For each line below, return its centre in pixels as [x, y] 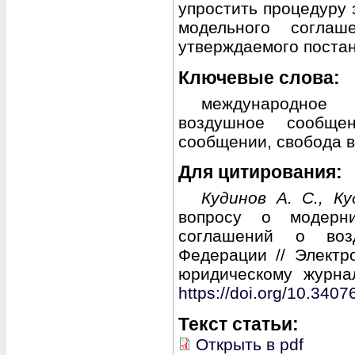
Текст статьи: [241, 324]
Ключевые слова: [261, 77]
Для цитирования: [263, 172]
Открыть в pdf [250, 344]
